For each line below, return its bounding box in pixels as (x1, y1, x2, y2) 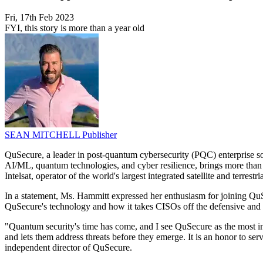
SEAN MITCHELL (5, 130, 82, 140)
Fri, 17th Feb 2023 (5, 12, 74, 23)
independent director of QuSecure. (5, 242, 132, 253)
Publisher (82, 130, 117, 140)
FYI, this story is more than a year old (5, 23, 144, 33)
